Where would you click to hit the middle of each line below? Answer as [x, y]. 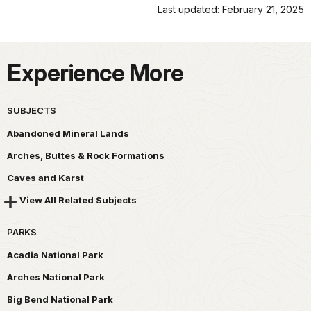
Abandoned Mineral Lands [68, 133]
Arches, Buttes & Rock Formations [86, 155]
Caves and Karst [45, 177]
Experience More [95, 73]
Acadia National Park [55, 255]
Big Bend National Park [60, 300]
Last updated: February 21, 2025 [231, 9]
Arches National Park [56, 277]
